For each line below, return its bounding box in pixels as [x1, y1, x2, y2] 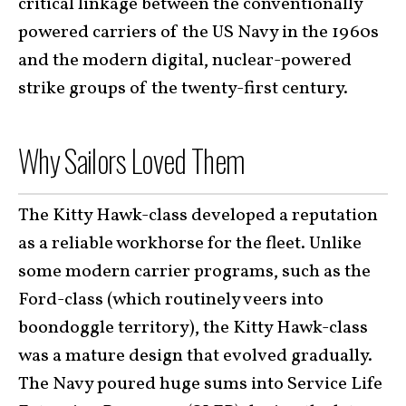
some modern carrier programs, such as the [18, 259, 371, 285]
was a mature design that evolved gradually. [18, 343, 372, 370]
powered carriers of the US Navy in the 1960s [18, 19, 379, 45]
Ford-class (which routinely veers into [18, 287, 324, 314]
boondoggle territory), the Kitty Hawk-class [18, 315, 368, 342]
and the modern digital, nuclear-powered [18, 47, 352, 73]
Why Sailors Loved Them [18, 137, 246, 183]
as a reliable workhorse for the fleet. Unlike [18, 231, 362, 257]
